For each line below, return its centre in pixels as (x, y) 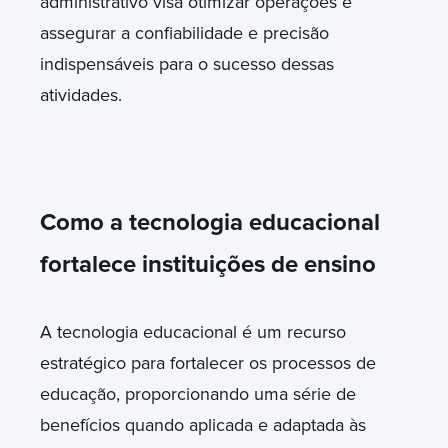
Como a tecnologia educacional (210, 222)
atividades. (81, 94)
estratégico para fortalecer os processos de (208, 362)
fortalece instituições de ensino (208, 264)
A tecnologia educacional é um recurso (193, 331)
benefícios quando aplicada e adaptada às (203, 424)
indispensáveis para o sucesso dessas (187, 63)
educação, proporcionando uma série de (198, 393)
